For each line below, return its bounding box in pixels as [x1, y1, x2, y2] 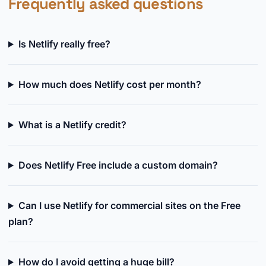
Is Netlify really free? [18, 38, 110, 50]
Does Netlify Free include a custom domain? [18, 159, 218, 171]
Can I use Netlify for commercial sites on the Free [18, 199, 240, 211]
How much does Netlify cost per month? [18, 78, 201, 90]
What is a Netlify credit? [18, 119, 126, 131]
